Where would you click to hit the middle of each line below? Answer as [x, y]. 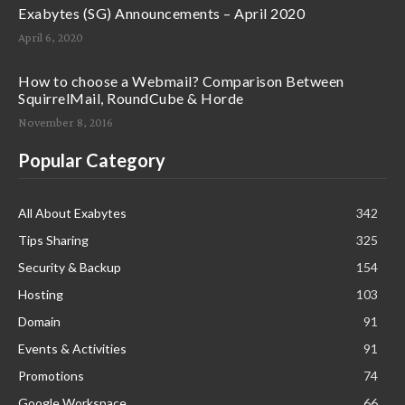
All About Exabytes [72, 213]
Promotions [51, 376]
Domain [39, 322]
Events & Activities [72, 349]
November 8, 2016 [66, 122]
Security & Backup [70, 268]
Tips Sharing [53, 240]
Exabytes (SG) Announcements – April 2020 [161, 14]
